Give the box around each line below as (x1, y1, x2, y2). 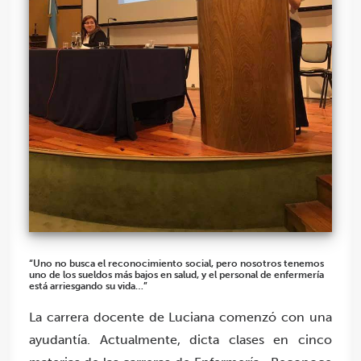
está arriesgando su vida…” (29, 280, 147, 293)
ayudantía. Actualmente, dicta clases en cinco (29, 332, 332, 348)
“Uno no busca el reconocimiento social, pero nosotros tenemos (29, 258, 324, 270)
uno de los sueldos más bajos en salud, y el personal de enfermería (29, 269, 324, 281)
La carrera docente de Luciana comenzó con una (29, 309, 332, 326)
